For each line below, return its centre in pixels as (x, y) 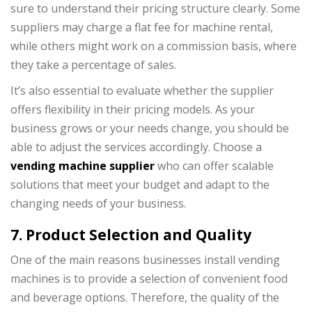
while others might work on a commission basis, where (154, 46)
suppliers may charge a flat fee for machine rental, (142, 28)
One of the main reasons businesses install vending (145, 259)
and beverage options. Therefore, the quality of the (145, 297)
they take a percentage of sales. (93, 65)
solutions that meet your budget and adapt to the (140, 185)
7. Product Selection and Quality (131, 235)
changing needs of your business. (98, 204)
